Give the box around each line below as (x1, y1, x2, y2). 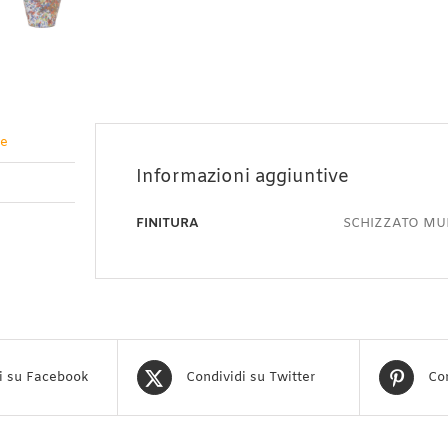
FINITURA (135, 215, 199, 232)
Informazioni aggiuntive (135, 165, 349, 189)
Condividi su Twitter (185, 369, 315, 386)
